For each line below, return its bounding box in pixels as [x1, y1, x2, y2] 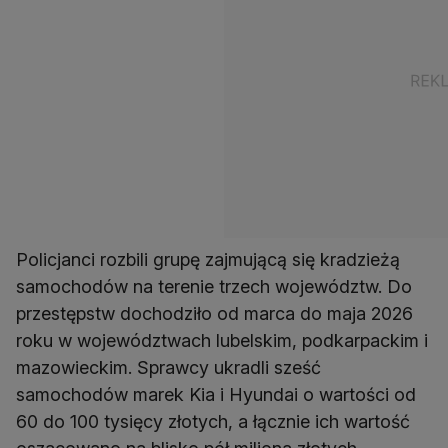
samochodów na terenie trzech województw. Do [16, 276, 412, 298]
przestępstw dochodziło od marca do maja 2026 [16, 303, 413, 325]
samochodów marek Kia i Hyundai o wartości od [16, 384, 416, 406]
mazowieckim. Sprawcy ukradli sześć [16, 357, 321, 379]
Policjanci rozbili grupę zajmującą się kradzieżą [16, 249, 400, 271]
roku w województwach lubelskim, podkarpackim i [16, 330, 428, 352]
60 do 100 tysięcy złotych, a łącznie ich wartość [16, 411, 410, 433]
